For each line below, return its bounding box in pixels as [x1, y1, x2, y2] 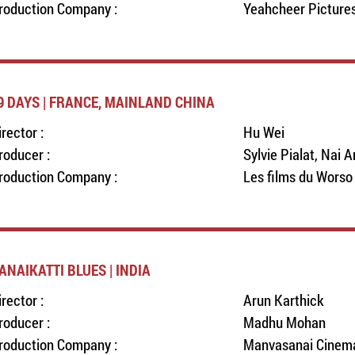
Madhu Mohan [242, 312, 326, 332]
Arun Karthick [242, 290, 324, 310]
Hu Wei [242, 122, 284, 142]
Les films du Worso [242, 166, 353, 186]
